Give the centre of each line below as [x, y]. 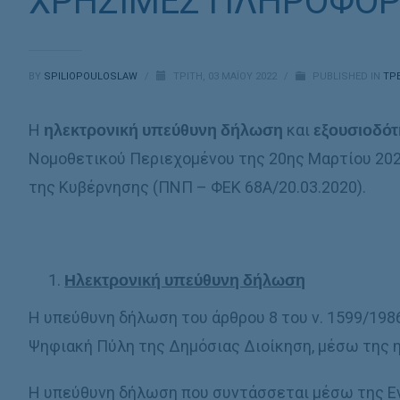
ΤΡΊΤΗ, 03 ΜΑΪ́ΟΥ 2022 [227, 76]
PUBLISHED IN [347, 76]
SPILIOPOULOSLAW [92, 76]
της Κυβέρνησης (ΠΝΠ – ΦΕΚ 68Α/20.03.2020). [198, 187]
